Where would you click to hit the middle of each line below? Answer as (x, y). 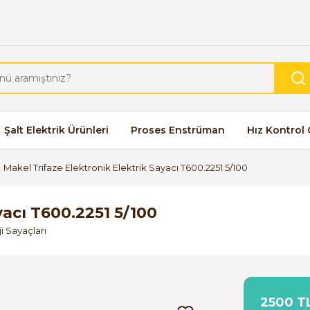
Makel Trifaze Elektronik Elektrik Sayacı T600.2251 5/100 (126, 167)
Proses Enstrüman (178, 130)
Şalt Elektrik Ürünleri (56, 130)
